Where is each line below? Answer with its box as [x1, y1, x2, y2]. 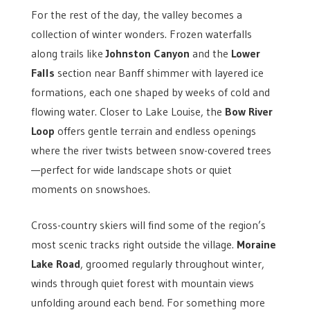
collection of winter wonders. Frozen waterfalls [30, 26, 252, 41]
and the [192, 46, 231, 60]
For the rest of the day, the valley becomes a [30, 7, 242, 21]
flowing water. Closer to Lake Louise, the [30, 104, 225, 118]
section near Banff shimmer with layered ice [54, 65, 264, 80]
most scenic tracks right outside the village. [30, 237, 237, 251]
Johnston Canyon [105, 46, 192, 60]
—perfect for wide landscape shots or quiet [30, 162, 232, 176]
